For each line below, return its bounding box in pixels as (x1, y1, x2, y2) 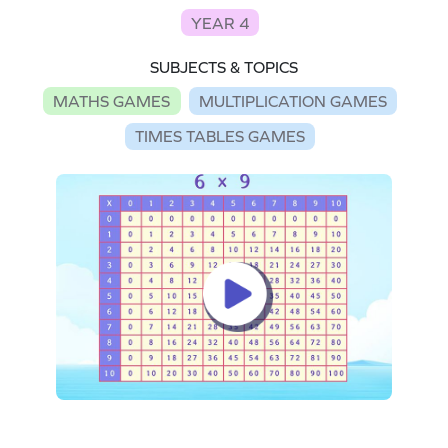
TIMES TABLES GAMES (135, 127, 305, 146)
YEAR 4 (191, 13, 249, 32)
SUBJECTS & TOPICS (150, 58, 298, 77)
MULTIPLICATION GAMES (198, 91, 387, 110)
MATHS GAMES (53, 91, 171, 110)
